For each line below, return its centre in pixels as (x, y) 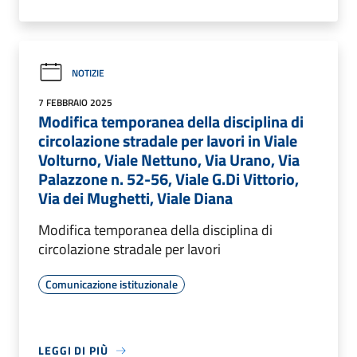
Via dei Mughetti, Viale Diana (135, 198)
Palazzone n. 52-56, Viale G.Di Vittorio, (169, 179)
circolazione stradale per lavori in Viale (168, 141)
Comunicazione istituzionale (112, 284)
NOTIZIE (88, 73)
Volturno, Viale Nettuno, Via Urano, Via (169, 160)
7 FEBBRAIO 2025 (75, 103)
